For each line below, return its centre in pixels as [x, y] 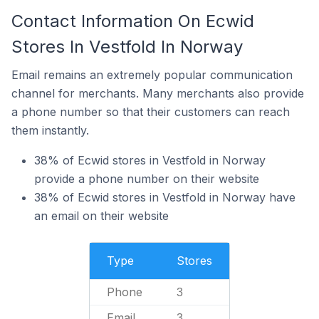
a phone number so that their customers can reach [151, 112]
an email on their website [101, 216]
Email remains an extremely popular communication [152, 75]
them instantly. [50, 130]
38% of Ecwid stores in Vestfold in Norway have [165, 197]
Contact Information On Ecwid [133, 21]
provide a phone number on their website [147, 179]
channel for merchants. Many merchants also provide [158, 93]
